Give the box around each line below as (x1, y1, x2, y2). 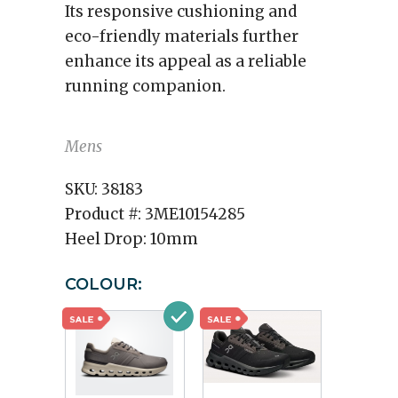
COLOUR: (65, 275, 142, 294)
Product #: (65, 204, 145, 224)
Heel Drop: (65, 229, 150, 249)
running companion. (65, 76, 226, 96)
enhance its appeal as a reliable (65, 52, 306, 71)
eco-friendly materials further (65, 27, 298, 46)
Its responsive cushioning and (65, 2, 297, 21)
